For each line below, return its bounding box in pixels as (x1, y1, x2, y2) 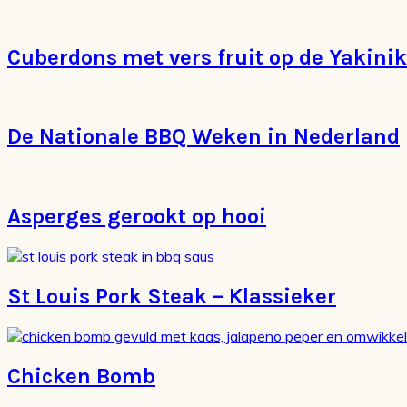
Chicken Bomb (7, 362, 155, 389)
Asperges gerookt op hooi (7, 203, 266, 230)
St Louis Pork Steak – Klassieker (7, 283, 336, 310)
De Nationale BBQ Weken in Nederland (7, 124, 400, 150)
